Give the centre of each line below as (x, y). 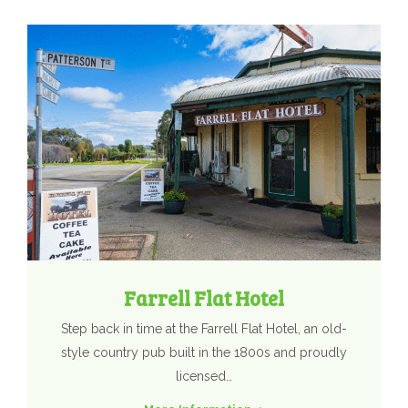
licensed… (204, 376)
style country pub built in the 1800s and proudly (204, 352)
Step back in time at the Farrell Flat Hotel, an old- (204, 328)
